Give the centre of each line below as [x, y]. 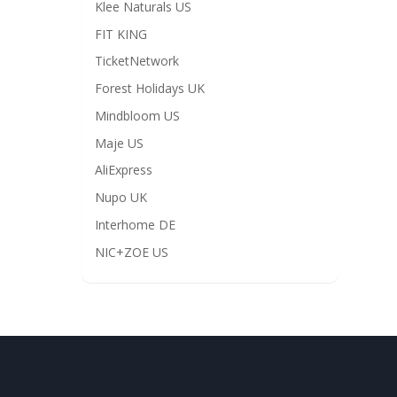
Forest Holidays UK [150, 88]
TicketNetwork [137, 61]
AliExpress [124, 170]
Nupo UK [121, 197]
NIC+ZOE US [132, 252]
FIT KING [121, 34]
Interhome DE [135, 224]
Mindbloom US [137, 115]
